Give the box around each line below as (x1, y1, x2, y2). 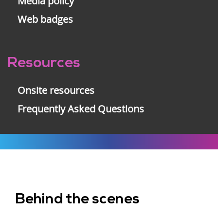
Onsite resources (18, 83, 94, 97)
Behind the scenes (16, 192, 140, 207)
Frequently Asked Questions (18, 102, 144, 115)
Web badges (18, 12, 73, 26)
